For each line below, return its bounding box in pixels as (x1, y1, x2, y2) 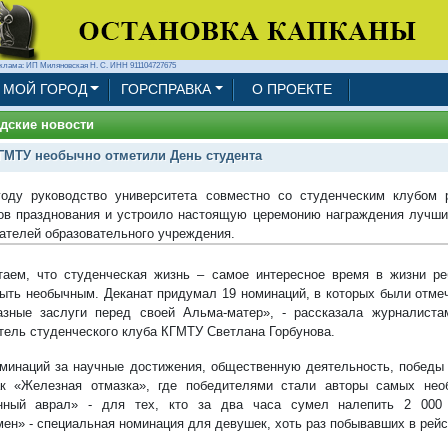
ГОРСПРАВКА (120, 81, 211, 97)
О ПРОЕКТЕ (252, 81, 333, 97)
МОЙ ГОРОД (2, 81, 87, 97)
